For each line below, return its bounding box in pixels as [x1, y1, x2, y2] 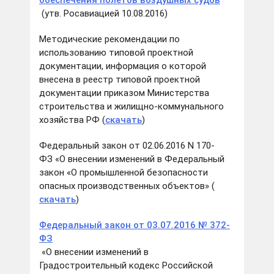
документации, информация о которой [39, 61, 206, 72]
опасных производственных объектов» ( [39, 180, 215, 192]
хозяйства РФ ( [39, 114, 105, 126]
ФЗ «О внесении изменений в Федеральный [39, 154, 224, 165]
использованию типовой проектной [39, 47, 193, 59]
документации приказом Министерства [39, 87, 209, 99]
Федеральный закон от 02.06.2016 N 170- [39, 140, 215, 152]
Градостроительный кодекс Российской [39, 260, 213, 272]
